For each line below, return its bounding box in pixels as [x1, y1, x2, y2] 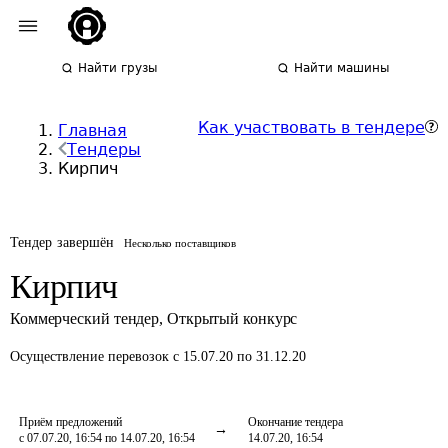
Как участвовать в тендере [198, 118, 425, 137]
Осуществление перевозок [10, 349, 173, 364]
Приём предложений [19, 415, 122, 429]
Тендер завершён [10, 235, 115, 250]
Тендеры [67, 140, 141, 159]
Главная [58, 121, 127, 140]
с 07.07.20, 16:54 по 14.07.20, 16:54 [19, 431, 195, 445]
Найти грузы [78, 61, 158, 75]
